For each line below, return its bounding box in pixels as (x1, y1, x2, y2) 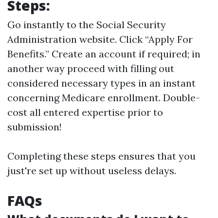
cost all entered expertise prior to (7, 106, 163, 118)
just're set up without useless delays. (7, 164, 176, 177)
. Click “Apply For (115, 33, 193, 45)
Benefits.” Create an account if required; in (7, 48, 200, 60)
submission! (7, 121, 62, 133)
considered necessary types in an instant (7, 77, 196, 89)
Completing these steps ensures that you (7, 150, 196, 162)
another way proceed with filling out (7, 62, 174, 74)
